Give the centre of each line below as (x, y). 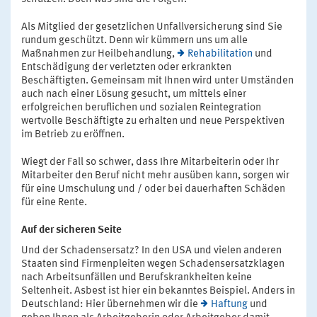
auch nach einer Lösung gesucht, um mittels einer (134, 95)
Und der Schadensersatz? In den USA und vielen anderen (151, 251)
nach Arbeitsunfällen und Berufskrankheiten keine (137, 278)
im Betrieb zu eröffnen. (73, 135)
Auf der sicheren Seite (71, 231)
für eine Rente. (54, 203)
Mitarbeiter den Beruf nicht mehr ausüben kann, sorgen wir (155, 176)
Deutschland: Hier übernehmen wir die (111, 305)
